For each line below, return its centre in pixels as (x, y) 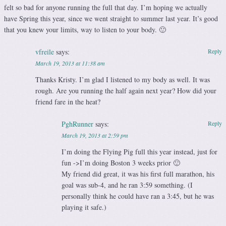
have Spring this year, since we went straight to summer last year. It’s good (111, 19)
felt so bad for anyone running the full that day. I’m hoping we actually (106, 8)
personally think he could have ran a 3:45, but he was (138, 196)
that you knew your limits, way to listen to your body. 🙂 (85, 30)
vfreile (44, 52)
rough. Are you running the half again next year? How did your (126, 91)
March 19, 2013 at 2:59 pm (95, 135)
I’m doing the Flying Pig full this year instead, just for (140, 152)
